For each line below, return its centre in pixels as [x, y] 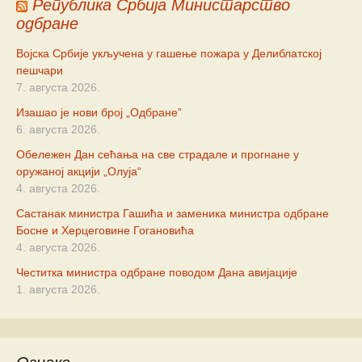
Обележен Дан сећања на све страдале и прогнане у [158, 155]
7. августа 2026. [58, 88]
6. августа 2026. [58, 130]
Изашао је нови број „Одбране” [99, 113]
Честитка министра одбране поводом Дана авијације [157, 273]
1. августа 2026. [58, 290]
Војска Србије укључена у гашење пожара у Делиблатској [169, 54]
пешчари [40, 71]
